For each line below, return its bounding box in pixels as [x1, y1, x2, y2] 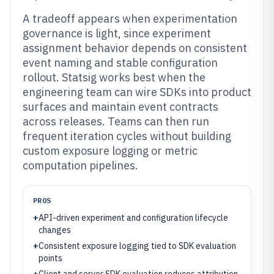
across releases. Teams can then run [23, 114, 209, 128]
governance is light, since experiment [23, 26, 211, 40]
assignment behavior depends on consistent [23, 41, 247, 55]
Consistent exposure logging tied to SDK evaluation [39, 240, 236, 251]
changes [39, 224, 71, 235]
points [39, 253, 62, 264]
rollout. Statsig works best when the [23, 70, 206, 84]
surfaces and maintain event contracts [23, 100, 218, 114]
